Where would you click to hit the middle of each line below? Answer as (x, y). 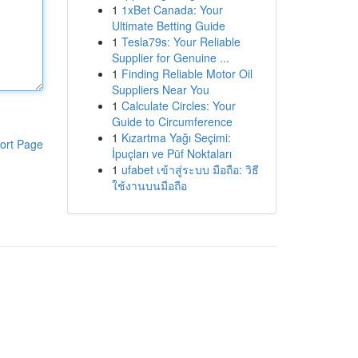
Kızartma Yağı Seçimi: (176, 137)
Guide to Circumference (172, 121)
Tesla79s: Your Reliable (181, 42)
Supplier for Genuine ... (170, 58)
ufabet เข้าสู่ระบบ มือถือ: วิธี (190, 169)
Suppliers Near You (160, 89)
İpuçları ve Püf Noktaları (171, 153)
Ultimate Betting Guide (168, 26)
